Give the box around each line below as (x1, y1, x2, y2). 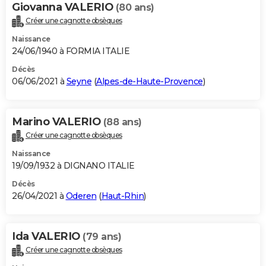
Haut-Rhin (101, 190, 144, 201)
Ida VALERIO (12, 229, 83, 243)
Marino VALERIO (12, 115, 103, 129)
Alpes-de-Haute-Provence (96, 76, 203, 87)
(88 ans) (103, 116, 142, 128)
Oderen (65, 190, 97, 201)
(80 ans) (115, 2, 154, 14)
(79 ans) (83, 230, 121, 242)
